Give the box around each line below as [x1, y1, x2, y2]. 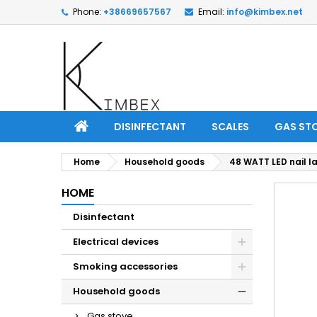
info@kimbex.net [226, 6, 303, 18]
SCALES [212, 120, 249, 134]
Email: [198, 6, 224, 18]
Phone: [73, 6, 101, 18]
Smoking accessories [73, 260, 178, 273]
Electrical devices [73, 235, 158, 248]
